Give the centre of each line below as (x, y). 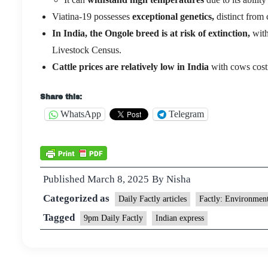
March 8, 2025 (118, 179)
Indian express (180, 218)
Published (65, 179)
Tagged (60, 217)
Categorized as (77, 198)
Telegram (186, 114)
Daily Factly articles (153, 199)
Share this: (61, 97)
